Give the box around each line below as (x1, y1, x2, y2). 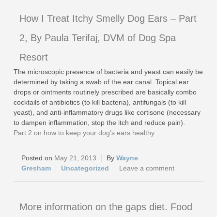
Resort (19, 52, 48, 62)
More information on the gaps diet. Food (19, 201, 192, 212)
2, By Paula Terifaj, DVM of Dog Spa (19, 32, 176, 43)
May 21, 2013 (54, 154, 96, 162)
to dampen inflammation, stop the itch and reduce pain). (14, 119, 185, 126)
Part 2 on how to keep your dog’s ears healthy (14, 129, 155, 137)
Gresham (21, 164, 51, 172)
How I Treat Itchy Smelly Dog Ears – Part (19, 13, 197, 24)
